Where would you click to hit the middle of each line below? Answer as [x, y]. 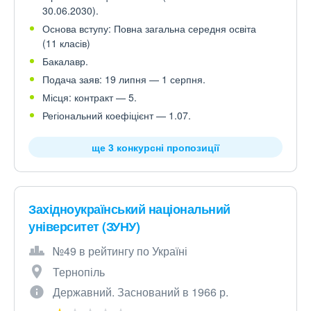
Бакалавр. [65, 61]
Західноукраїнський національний [129, 209]
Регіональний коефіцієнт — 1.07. [117, 115]
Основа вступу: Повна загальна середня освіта [149, 28]
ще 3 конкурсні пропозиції [155, 147]
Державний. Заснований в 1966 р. [141, 292]
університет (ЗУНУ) [84, 226]
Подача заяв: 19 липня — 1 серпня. [124, 79]
